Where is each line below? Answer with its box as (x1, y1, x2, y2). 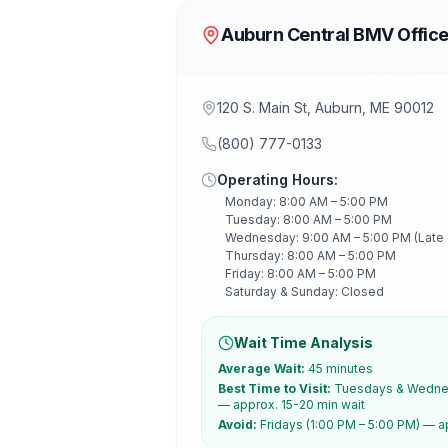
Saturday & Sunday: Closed (225, 284, 384, 299)
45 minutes (308, 361, 373, 376)
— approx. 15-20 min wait (218, 397, 365, 412)
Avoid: (218, 417, 257, 432)
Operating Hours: (217, 171, 338, 188)
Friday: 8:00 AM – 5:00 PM (225, 266, 376, 281)
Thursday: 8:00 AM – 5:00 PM (225, 248, 396, 263)
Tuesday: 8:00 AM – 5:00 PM (225, 212, 392, 227)
